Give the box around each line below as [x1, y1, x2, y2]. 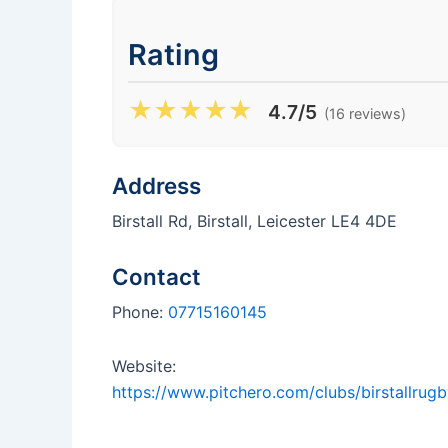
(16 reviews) [324, 104, 406, 122]
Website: [112, 355, 176, 376]
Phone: [112, 301, 168, 322]
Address [112, 171, 201, 199]
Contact [112, 262, 201, 290]
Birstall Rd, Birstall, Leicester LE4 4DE [112, 210, 397, 231]
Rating [128, 36, 219, 72]
